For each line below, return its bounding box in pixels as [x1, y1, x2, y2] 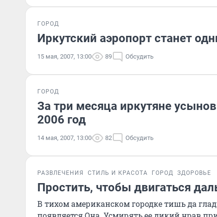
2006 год [37, 113, 86, 126]
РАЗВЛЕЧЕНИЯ [37, 170, 84, 176]
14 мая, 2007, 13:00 [37, 134, 92, 141]
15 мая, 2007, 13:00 [37, 53, 92, 60]
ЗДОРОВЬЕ [177, 170, 211, 176]
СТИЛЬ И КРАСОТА [88, 170, 148, 176]
